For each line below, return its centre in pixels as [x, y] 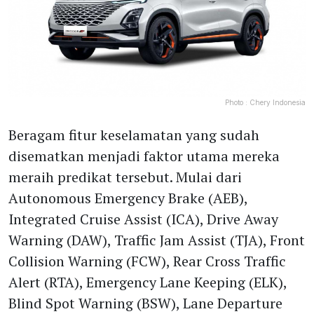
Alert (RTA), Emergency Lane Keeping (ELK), [148, 282]
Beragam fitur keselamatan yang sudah [134, 135]
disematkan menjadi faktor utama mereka [144, 156]
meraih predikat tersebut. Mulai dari [125, 177]
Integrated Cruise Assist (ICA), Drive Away [143, 219]
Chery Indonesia [278, 103]
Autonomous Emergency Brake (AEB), [128, 198]
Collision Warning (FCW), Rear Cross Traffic [147, 261]
